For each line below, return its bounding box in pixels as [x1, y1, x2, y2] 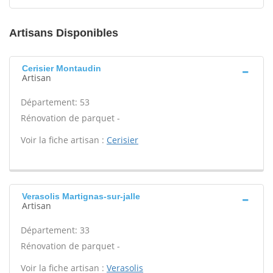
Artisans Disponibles [9, 27, 118, 39]
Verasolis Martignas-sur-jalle [22, 191, 140, 201]
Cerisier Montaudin [22, 63, 101, 73]
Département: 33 [21, 224, 90, 236]
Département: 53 [21, 96, 90, 108]
